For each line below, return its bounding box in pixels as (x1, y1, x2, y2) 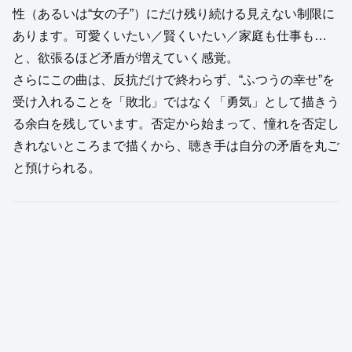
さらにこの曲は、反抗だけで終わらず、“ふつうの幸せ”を (13, 72, 335, 86)
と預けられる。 (13, 160, 101, 174)
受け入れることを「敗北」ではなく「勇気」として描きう (13, 94, 339, 108)
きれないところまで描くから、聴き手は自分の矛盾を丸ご (13, 138, 339, 152)
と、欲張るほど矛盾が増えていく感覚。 (13, 50, 239, 64)
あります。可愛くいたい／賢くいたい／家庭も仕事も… (13, 28, 327, 42)
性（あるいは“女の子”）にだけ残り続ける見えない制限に (13, 6, 335, 20)
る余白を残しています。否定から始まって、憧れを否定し (13, 116, 339, 130)
